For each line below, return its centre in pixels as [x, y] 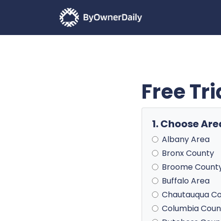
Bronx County [188, 153]
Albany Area [186, 139]
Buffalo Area [186, 181]
